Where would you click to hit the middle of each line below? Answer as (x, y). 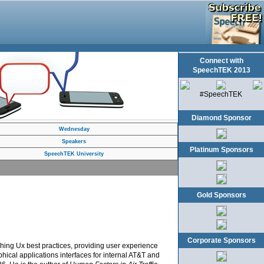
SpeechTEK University (74, 154)
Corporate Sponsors (221, 240)
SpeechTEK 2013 (221, 70)
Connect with (221, 61)
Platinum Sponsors (221, 150)
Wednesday (74, 129)
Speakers (74, 141)
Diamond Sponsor (221, 118)
